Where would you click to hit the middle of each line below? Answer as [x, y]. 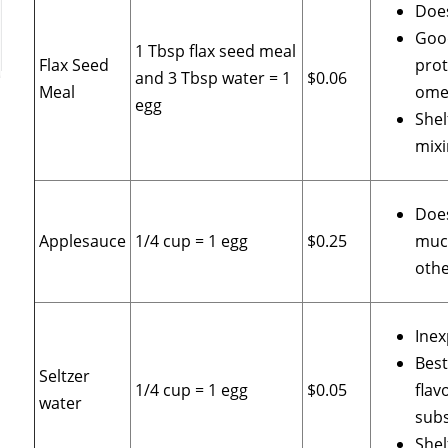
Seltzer [65, 376]
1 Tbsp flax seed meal [216, 51]
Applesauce [83, 241]
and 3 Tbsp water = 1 [213, 78]
